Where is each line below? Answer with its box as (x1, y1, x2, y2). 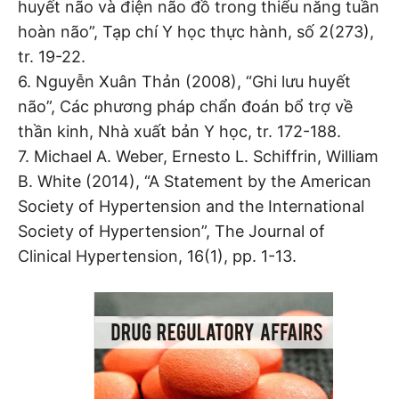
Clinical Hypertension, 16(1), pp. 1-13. (18, 247, 297, 266)
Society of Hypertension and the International (18, 197, 364, 216)
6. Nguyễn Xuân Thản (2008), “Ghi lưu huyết (18, 72, 351, 92)
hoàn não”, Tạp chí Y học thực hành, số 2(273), (18, 22, 374, 42)
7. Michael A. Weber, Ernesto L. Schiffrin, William (18, 147, 379, 167)
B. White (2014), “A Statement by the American (18, 172, 371, 191)
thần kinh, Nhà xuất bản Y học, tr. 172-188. (18, 122, 341, 142)
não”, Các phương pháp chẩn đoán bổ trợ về (18, 97, 353, 117)
